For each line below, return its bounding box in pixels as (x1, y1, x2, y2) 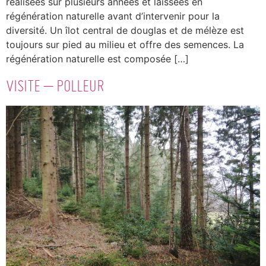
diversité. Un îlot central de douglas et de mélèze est (6, 24, 244, 37)
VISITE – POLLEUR (6, 75, 104, 96)
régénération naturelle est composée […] (6, 53, 189, 65)
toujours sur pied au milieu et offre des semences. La (6, 39, 244, 51)
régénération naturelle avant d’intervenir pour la (6, 10, 220, 23)
